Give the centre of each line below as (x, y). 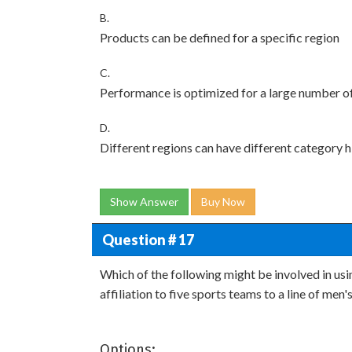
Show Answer (144, 202)
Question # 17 (148, 239)
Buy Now (223, 202)
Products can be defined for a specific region (220, 37)
